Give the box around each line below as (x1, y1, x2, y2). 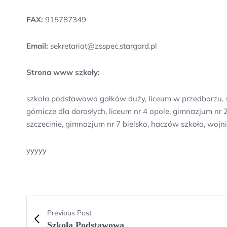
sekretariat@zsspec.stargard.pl (48, 41, 157, 51)
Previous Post (47, 208, 92, 217)
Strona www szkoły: (26, 67, 100, 77)
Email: (26, 41, 48, 51)
